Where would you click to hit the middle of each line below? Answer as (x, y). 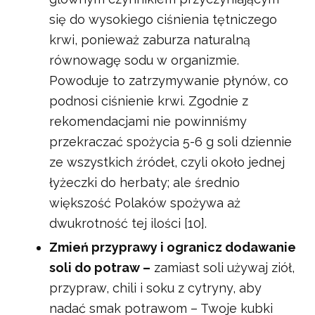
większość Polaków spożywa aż (145, 203)
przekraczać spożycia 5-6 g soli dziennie (171, 142)
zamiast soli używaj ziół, (223, 268)
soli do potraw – (100, 268)
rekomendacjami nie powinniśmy (148, 122)
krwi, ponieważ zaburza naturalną (150, 40)
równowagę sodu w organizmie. (144, 60)
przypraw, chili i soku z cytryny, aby (155, 288)
